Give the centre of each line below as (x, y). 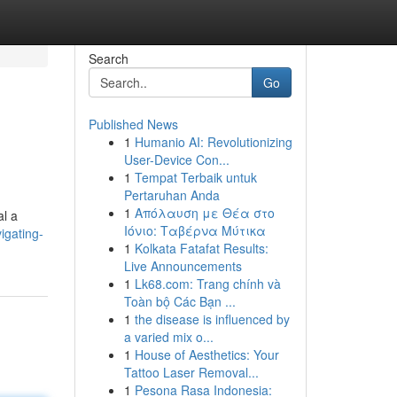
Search (108, 58)
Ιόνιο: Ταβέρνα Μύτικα (195, 230)
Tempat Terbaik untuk (195, 177)
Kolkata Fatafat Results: (201, 248)
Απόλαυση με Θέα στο (204, 213)
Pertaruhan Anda (171, 195)
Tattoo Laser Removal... (191, 372)
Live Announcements (183, 266)
